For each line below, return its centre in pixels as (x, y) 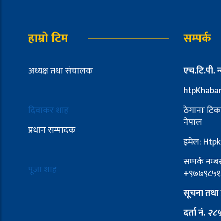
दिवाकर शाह (49, 111)
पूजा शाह (42, 170)
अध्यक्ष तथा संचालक (60, 71)
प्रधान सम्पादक (52, 130)
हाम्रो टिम (48, 39)
